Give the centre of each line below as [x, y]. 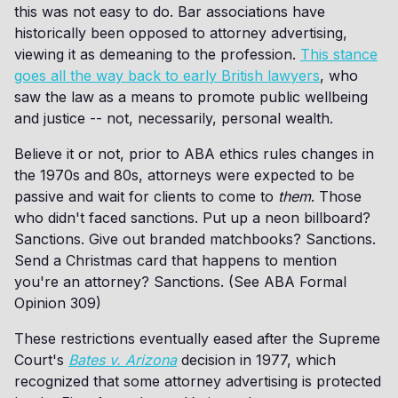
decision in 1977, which [259, 360]
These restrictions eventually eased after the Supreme [197, 338]
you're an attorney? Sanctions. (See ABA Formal [180, 282]
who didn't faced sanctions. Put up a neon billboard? [192, 218]
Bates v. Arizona [123, 360]
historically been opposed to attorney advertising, [181, 33]
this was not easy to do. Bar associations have [170, 12]
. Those [336, 196]
